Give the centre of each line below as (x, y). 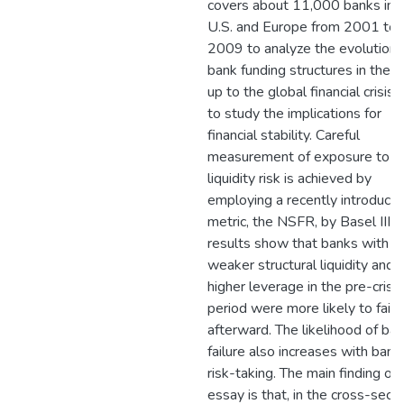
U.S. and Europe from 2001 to (302, 27)
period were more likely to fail (301, 308)
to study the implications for (294, 114)
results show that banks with (298, 243)
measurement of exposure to (298, 157)
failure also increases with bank (304, 352)
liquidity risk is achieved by (289, 179)
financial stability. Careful (284, 135)
